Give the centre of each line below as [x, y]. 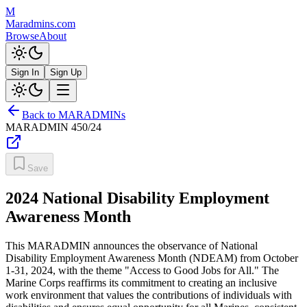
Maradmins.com [40, 24]
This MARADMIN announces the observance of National [132, 245]
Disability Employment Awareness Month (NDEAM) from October [152, 258]
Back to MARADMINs [74, 115]
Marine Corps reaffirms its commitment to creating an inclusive [141, 282]
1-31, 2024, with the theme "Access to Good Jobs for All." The [142, 270]
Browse [22, 36]
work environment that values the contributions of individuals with [149, 295]
